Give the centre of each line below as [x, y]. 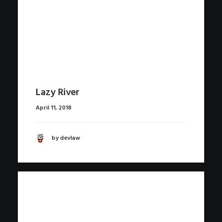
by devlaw [66, 138]
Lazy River [57, 93]
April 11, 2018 [54, 108]
